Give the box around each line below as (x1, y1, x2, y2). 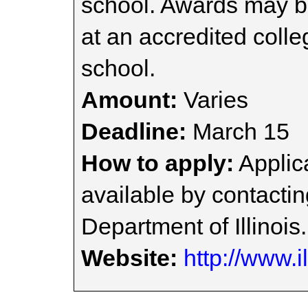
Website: (81, 245, 177, 271)
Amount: (81, 87, 177, 113)
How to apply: (81, 150, 234, 176)
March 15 (186, 118, 289, 144)
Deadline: (81, 118, 186, 144)
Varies (177, 87, 248, 113)
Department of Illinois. (81, 213, 307, 239)
